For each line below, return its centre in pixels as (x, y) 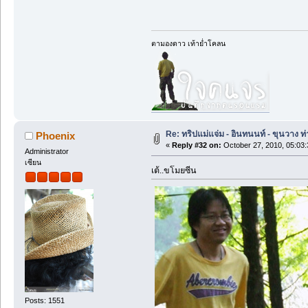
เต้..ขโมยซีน (174, 170)
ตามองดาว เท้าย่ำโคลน (188, 43)
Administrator (46, 151)
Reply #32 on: (196, 145)
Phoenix (56, 135)
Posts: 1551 (44, 301)
